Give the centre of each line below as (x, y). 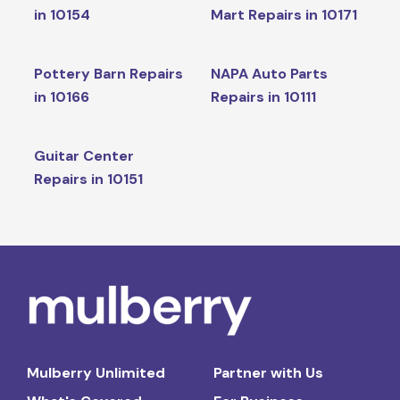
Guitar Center (83, 155)
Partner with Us (268, 372)
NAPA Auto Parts (269, 73)
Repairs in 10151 (88, 179)
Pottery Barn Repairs (108, 73)
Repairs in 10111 (263, 96)
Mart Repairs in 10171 (283, 14)
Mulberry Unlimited (96, 372)
